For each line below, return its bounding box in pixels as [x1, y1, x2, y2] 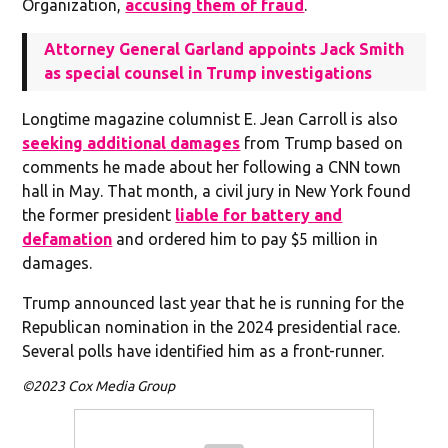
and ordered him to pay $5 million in [112, 229, 379, 248]
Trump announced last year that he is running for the [22, 293, 405, 312]
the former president [22, 205, 176, 224]
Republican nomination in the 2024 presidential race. [22, 317, 401, 336]
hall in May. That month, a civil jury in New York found [22, 181, 412, 200]
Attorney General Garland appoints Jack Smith [44, 39, 405, 58]
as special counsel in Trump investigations [44, 63, 373, 82]
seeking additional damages [22, 133, 241, 152]
